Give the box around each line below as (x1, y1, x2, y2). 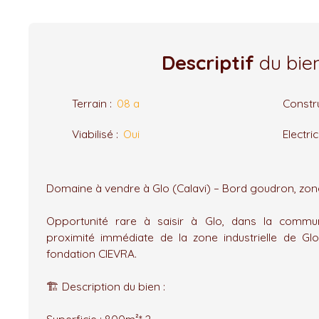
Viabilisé (72, 126, 113, 141)
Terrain (72, 95, 107, 110)
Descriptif (162, 50, 254, 75)
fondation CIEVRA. (46, 246, 137, 261)
